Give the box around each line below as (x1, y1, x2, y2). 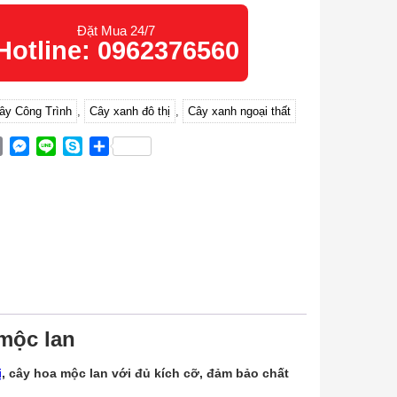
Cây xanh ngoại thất (187, 105, 291, 118)
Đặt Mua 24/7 (77, 23, 156, 38)
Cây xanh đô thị (89, 105, 170, 118)
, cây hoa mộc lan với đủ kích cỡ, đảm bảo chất (2, 366, 289, 381)
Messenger (28, 138, 99, 153)
